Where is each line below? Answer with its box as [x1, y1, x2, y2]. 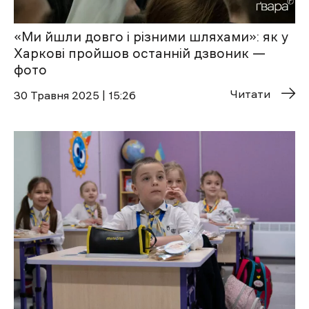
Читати [230, 88, 270, 100]
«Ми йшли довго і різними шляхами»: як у [14, 30, 288, 44]
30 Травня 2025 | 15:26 [14, 90, 136, 101]
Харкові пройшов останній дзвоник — [14, 47, 266, 61]
